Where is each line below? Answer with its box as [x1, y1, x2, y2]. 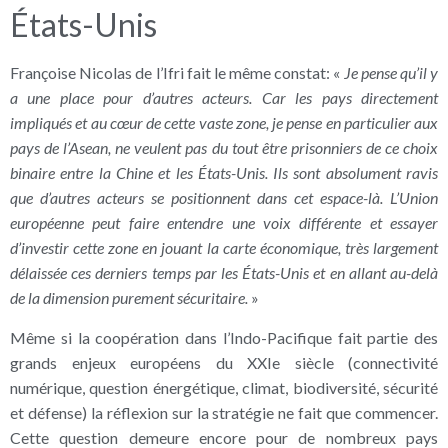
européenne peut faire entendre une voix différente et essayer [10, 213, 438, 233]
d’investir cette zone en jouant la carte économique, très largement [10, 238, 438, 258]
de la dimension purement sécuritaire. [10, 288, 248, 308]
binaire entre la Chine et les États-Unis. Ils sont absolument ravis [10, 163, 438, 183]
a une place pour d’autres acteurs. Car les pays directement [10, 88, 438, 108]
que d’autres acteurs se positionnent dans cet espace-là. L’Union [10, 188, 438, 208]
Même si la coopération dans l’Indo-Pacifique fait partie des [10, 327, 438, 347]
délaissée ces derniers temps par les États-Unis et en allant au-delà [10, 263, 438, 283]
